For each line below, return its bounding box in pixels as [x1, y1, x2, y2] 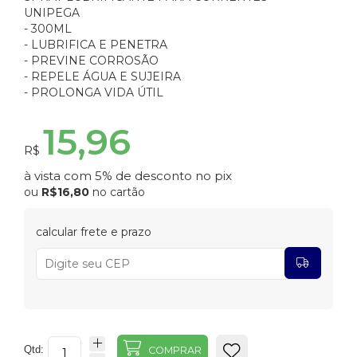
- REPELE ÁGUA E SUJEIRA [24, 69, 181, 84]
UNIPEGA [24, 6, 80, 21]
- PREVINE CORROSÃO [24, 53, 159, 69]
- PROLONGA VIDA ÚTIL [24, 85, 163, 100]
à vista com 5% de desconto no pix [24, 168, 232, 184]
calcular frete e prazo [36, 225, 151, 240]
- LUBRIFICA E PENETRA [24, 37, 167, 53]
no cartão [89, 185, 145, 200]
